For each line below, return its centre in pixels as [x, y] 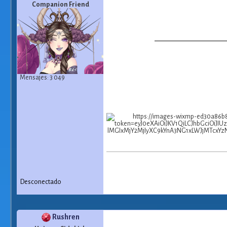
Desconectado [41, 182]
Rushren [66, 217]
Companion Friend [60, 5]
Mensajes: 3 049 [42, 78]
